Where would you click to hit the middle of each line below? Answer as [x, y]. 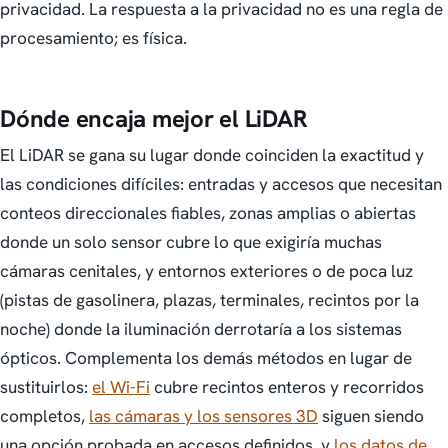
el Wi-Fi [121, 387]
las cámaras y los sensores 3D [203, 416]
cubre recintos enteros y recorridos [287, 387]
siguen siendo [371, 416]
